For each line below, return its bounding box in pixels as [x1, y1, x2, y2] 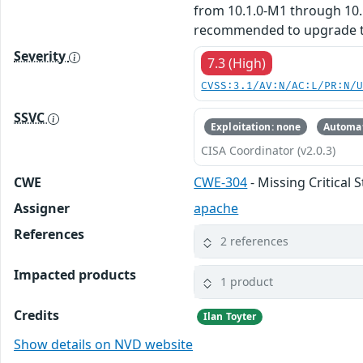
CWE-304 [194, 173, 248, 191]
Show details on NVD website [14, 335, 193, 354]
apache [194, 199, 239, 217]
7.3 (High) [207, 54, 267, 73]
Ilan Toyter [203, 309, 257, 323]
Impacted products [14, 265, 136, 284]
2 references [220, 233, 289, 250]
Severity [14, 47, 69, 66]
